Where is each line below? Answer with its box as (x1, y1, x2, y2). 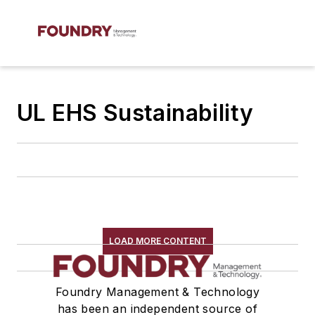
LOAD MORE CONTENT (108, 236, 207, 246)
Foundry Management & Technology (55, 285, 260, 299)
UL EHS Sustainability (17, 99, 254, 127)
